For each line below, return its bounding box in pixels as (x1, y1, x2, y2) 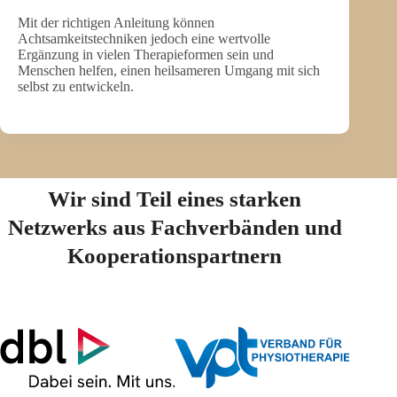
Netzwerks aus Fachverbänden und (7, 215, 342, 240)
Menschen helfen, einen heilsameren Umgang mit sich (18, 62, 320, 78)
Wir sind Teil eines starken (48, 187, 302, 212)
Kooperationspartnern (67, 244, 283, 269)
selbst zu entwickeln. (18, 78, 134, 94)
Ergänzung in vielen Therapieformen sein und (18, 46, 274, 62)
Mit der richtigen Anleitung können (18, 14, 214, 30)
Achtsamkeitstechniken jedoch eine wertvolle (18, 30, 270, 46)
